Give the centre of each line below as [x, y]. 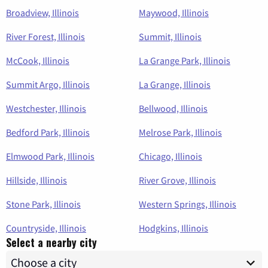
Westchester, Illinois [46, 109]
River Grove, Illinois [177, 180]
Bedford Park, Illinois [48, 133]
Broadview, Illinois [42, 13]
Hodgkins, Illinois [173, 228]
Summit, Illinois [170, 37]
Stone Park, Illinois [43, 204]
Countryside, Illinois [46, 228]
